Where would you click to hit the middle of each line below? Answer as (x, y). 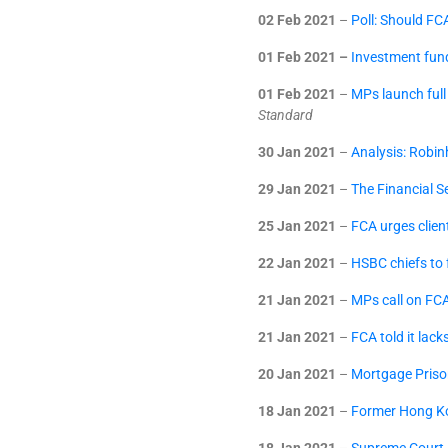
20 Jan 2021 (297, 374)
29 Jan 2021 (297, 189)
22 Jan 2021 (297, 263)
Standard (285, 115)
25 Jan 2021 (297, 226)
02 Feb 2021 (297, 20)
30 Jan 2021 (297, 152)
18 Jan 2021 (297, 411)
